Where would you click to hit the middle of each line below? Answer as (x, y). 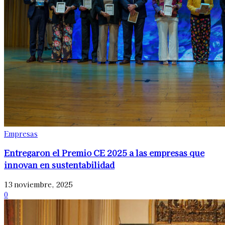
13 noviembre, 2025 (38, 184)
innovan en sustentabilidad (59, 165)
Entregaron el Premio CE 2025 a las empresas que (104, 153)
